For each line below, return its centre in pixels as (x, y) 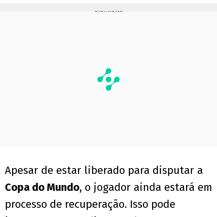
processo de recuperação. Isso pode (90, 204)
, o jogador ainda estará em (146, 187)
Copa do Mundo (42, 187)
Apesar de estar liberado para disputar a (104, 170)
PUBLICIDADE (108, 14)
